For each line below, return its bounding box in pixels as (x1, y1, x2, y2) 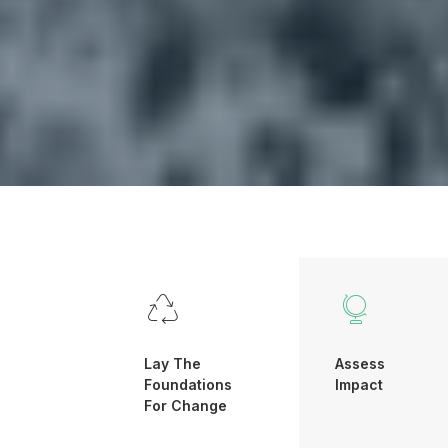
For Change (144, 397, 227, 414)
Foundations (144, 376, 232, 393)
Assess (335, 355, 385, 372)
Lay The (144, 355, 201, 372)
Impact (335, 376, 383, 393)
